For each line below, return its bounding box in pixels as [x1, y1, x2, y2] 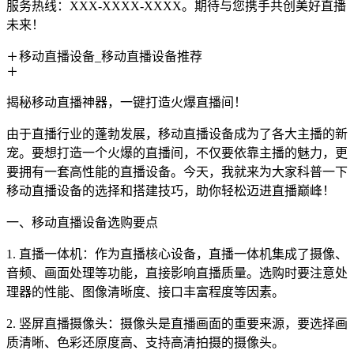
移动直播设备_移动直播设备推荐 [19, 50, 202, 63]
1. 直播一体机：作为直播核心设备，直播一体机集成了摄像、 [6, 247, 348, 261]
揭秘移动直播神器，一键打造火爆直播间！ [6, 96, 247, 109]
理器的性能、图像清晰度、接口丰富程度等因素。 [6, 285, 284, 299]
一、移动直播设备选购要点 [6, 216, 158, 229]
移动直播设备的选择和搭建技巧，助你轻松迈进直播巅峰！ [6, 184, 335, 198]
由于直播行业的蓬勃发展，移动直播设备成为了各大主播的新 [6, 127, 348, 141]
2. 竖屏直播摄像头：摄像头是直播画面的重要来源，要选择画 [6, 317, 348, 330]
